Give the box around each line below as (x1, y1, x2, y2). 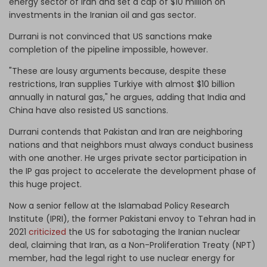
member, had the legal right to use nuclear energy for (9, 252, 235, 264)
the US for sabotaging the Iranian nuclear (66, 225, 240, 238)
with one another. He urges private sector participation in (9, 151, 247, 164)
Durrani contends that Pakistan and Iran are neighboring (9, 125, 243, 138)
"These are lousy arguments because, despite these (9, 64, 226, 77)
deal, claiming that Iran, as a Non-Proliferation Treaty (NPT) (9, 238, 256, 251)
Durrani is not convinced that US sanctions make (9, 30, 212, 42)
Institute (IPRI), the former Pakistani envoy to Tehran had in (9, 212, 256, 225)
